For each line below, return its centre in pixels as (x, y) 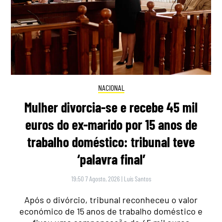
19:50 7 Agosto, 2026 (95, 178)
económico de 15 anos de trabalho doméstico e (111, 211)
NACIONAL (111, 88)
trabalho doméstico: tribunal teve (111, 141)
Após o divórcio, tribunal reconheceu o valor (111, 199)
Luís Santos (137, 178)
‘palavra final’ (111, 159)
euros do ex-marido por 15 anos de (111, 124)
